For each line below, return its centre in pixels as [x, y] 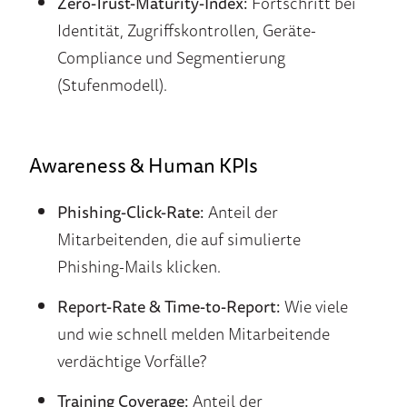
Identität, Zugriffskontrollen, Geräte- [186, 30]
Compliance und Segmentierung [171, 58]
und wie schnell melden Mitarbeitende [193, 334]
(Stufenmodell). [112, 85]
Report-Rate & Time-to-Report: [169, 307]
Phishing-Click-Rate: [130, 212]
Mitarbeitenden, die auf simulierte [179, 239]
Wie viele [314, 307]
